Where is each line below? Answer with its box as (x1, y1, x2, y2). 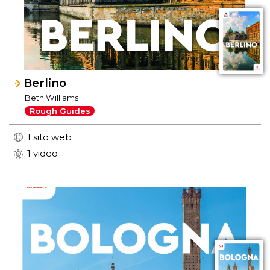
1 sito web (27, 131, 72, 143)
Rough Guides (29, 106, 90, 116)
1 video (27, 148, 58, 160)
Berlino (24, 75, 67, 90)
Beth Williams (25, 92, 79, 102)
